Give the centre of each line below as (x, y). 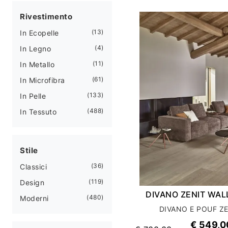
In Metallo (37, 64)
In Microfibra (42, 80)
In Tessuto (38, 111)
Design (32, 182)
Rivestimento (46, 16)
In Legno (35, 48)
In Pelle (33, 96)
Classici (33, 166)
